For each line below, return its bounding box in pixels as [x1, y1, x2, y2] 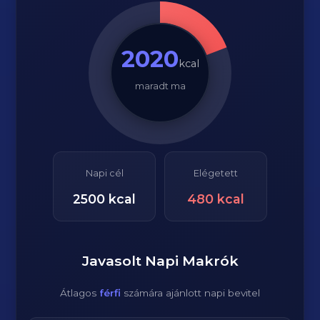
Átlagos [60, 287, 99, 299]
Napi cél [85, 168, 124, 179]
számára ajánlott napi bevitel [121, 287, 260, 299]
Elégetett [194, 168, 238, 179]
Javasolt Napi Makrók [81, 252, 239, 269]
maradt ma [134, 81, 186, 91]
